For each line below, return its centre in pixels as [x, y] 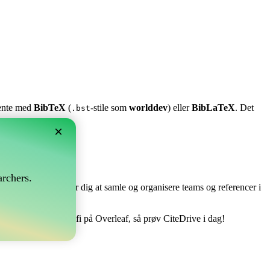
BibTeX [50, 108]
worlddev [148, 108]
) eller [180, 108]
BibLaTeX [213, 108]
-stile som [110, 108]
